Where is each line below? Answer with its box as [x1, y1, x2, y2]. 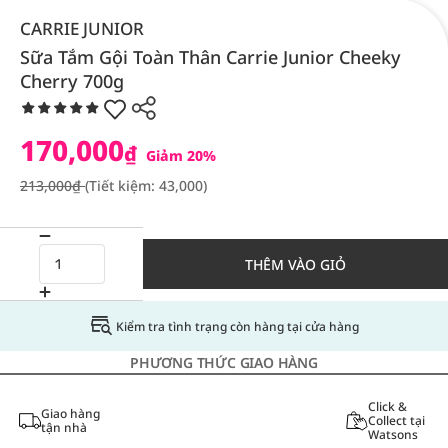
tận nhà [40, 419, 87, 436]
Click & [367, 398, 407, 415]
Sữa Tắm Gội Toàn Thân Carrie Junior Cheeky [20, 45, 401, 69]
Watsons [367, 426, 418, 443]
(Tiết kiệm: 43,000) [85, 176, 207, 195]
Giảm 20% [142, 146, 216, 165]
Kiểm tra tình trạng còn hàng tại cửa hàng [115, 317, 359, 335]
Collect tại [367, 412, 425, 429]
